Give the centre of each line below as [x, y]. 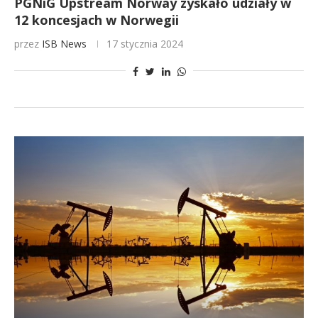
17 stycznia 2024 [145, 44]
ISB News [64, 44]
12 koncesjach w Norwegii [97, 20]
